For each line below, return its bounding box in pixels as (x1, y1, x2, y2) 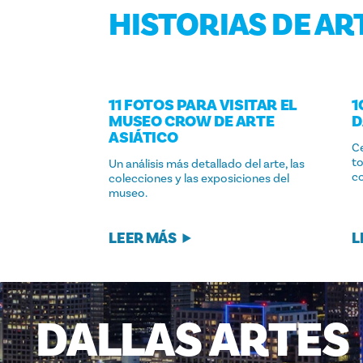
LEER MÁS (109, 228, 177, 248)
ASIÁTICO (109, 126, 178, 148)
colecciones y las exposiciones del (109, 170, 290, 186)
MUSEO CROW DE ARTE (109, 110, 275, 132)
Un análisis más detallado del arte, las (109, 156, 305, 171)
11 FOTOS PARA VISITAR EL (109, 94, 296, 116)
